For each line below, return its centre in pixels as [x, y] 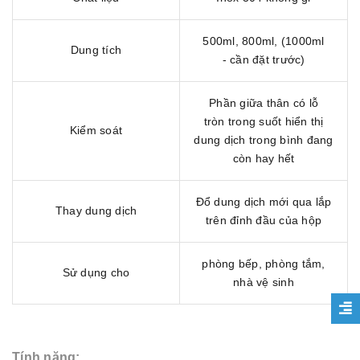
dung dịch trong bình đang [264, 140]
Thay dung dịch [96, 211]
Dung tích [96, 50]
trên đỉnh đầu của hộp [264, 220]
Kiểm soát [96, 130]
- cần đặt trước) [264, 59]
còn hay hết [264, 158]
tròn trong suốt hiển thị [264, 121]
